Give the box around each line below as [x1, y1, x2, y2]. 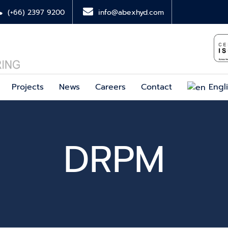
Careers [95, 81, 126, 93]
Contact [141, 81, 172, 93]
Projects [12, 81, 44, 93]
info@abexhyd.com [98, 7, 164, 18]
